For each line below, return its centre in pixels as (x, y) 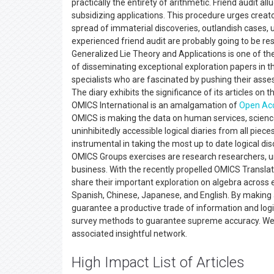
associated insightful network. (133, 234)
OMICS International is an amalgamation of (155, 105)
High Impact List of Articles (158, 262)
